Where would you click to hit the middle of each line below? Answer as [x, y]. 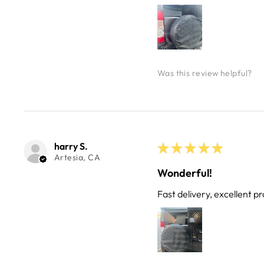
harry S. [71, 146]
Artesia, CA [77, 158]
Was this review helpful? [204, 73]
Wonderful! [184, 173]
